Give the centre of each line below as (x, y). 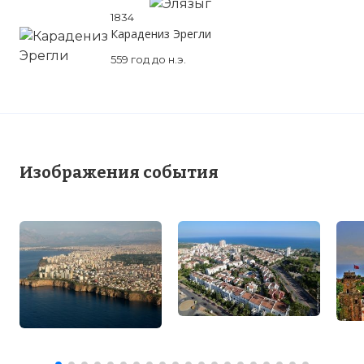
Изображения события (119, 172)
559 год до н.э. (148, 59)
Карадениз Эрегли (161, 34)
